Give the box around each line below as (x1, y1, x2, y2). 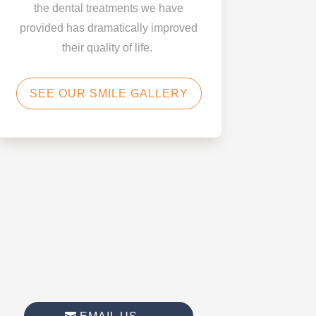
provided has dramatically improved (20, 21, 198, 34)
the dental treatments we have (34, 1, 184, 14)
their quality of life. (62, 41, 156, 54)
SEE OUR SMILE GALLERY (29, 87, 188, 99)
